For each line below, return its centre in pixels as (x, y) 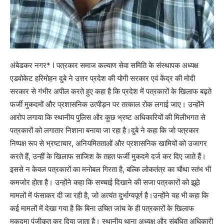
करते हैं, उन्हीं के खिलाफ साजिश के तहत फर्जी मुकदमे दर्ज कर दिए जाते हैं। (108, 156)
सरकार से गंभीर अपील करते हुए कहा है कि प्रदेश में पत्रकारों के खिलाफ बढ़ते (111, 91)
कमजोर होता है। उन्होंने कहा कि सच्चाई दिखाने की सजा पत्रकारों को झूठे (105, 182)
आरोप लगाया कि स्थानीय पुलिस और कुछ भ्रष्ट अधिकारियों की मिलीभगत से (108, 117)
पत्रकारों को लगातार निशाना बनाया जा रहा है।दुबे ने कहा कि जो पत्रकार (104, 130)
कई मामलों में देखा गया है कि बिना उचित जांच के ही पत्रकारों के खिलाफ (102, 208)
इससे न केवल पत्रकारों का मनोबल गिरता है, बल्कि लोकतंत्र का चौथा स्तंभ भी (110, 169)
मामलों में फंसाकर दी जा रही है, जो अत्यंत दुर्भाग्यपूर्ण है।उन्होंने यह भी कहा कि (109, 195)
